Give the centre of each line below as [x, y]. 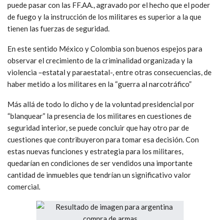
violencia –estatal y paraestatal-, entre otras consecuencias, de [110, 72]
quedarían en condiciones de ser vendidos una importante [100, 163]
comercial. [24, 187]
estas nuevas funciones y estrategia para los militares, [95, 151]
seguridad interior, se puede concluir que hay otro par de [98, 128]
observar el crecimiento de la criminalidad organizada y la [100, 61]
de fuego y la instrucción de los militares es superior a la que [104, 17]
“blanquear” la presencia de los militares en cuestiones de [99, 116]
